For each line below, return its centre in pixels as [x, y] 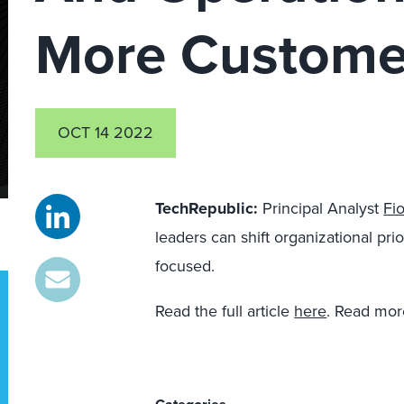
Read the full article [225, 311]
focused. [185, 266]
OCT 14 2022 [106, 133]
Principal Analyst [321, 208]
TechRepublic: [207, 208]
